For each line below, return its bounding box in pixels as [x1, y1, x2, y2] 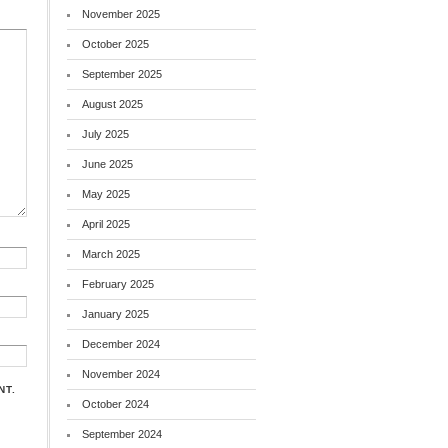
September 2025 [82, 68, 163, 80]
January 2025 [82, 308, 150, 320]
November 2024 [82, 368, 161, 380]
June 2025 [82, 158, 134, 170]
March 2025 [82, 248, 141, 260]
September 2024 [82, 428, 163, 440]
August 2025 [82, 98, 144, 110]
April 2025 [82, 218, 131, 230]
